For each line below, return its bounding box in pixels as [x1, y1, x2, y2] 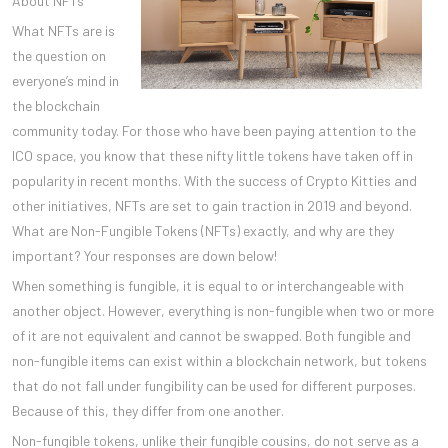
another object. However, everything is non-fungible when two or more [12, 301, 434, 319]
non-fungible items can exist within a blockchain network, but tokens [12, 351, 427, 369]
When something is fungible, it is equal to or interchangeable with [12, 276, 404, 294]
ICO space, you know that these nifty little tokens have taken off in [12, 146, 413, 164]
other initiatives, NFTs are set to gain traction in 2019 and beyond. [12, 196, 412, 214]
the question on [12, 46, 106, 64]
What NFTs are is [12, 21, 115, 39]
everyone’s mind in [12, 71, 119, 89]
